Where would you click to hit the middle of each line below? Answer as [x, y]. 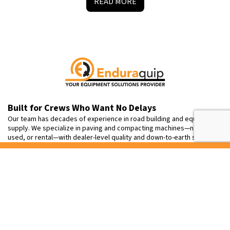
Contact [26, 167]
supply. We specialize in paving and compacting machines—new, [106, 129]
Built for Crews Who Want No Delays [82, 108]
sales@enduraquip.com [68, 222]
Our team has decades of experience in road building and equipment [113, 119]
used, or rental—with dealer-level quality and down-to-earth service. [112, 138]
